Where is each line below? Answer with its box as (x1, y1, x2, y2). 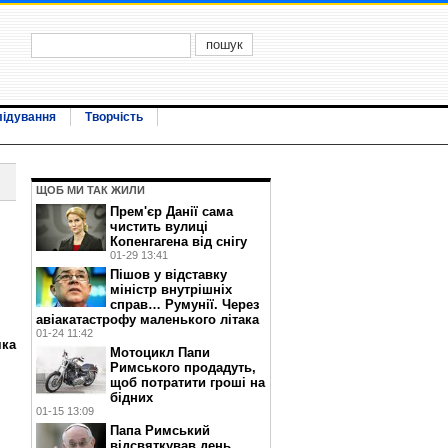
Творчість (85, 110, 143, 124)
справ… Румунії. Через (110, 297, 259, 312)
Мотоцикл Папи (110, 345, 210, 360)
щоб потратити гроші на (110, 375, 265, 390)
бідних (110, 390, 153, 405)
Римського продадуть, (110, 360, 256, 375)
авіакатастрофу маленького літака (36, 312, 259, 327)
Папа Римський (110, 423, 210, 438)
